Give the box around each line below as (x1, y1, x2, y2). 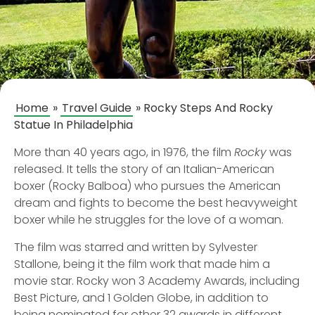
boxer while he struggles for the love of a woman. (14, 212, 283, 228)
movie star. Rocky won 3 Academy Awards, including (14, 273, 300, 289)
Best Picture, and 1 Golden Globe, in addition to (14, 290, 269, 306)
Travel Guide (62, 100, 131, 116)
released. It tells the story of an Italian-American (14, 161, 274, 177)
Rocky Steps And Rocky (143, 100, 273, 116)
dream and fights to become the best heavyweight (14, 195, 297, 211)
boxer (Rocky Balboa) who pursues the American (14, 178, 281, 194)
